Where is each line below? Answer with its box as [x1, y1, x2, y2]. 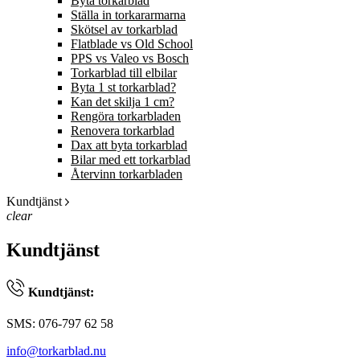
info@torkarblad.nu [6, 344, 106, 358]
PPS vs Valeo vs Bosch [71, 51, 189, 65]
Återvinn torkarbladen [71, 167, 182, 181]
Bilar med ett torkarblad [71, 153, 190, 166]
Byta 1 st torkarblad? [71, 80, 176, 94]
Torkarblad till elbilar [71, 66, 177, 80]
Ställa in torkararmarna [71, 8, 186, 22]
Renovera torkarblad [71, 124, 174, 137]
